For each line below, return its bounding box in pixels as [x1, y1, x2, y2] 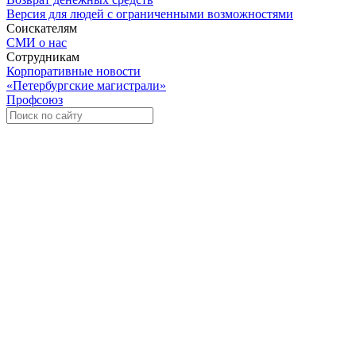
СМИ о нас [6, 35, 67, 49]
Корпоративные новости [6, 64, 141, 78]
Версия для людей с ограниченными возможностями [6, 6, 293, 21]
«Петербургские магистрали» [6, 78, 166, 92]
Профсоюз [6, 92, 63, 106]
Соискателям [6, 21, 77, 35]
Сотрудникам [6, 49, 79, 64]
